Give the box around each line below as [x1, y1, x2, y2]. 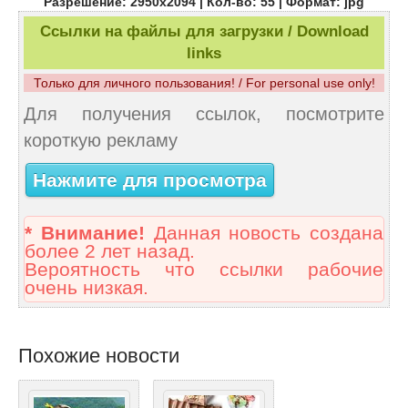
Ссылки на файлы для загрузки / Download [39, 23, 369, 41]
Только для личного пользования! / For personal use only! [33, 76, 375, 91]
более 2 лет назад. [25, 240, 195, 263]
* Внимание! [25, 222, 145, 245]
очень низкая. [25, 277, 148, 300]
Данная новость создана [144, 222, 383, 245]
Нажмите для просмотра [33, 168, 267, 191]
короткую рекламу [24, 130, 178, 151]
